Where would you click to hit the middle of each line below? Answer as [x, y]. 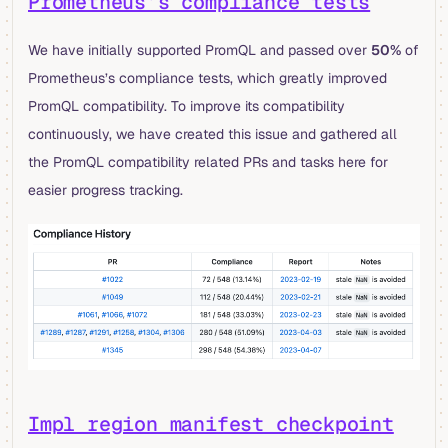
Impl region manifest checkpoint [211, 423]
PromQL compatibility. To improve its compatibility [186, 106]
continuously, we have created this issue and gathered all [212, 134]
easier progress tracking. [105, 190]
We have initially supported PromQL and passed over [199, 50]
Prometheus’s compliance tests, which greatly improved [207, 78]
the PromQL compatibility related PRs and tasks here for [208, 162]
